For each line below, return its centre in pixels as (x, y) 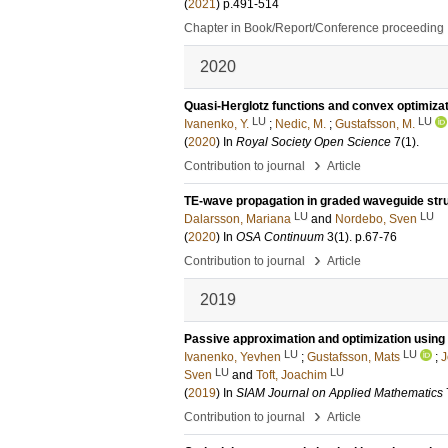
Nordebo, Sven (376, 219)
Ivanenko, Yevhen (232, 357)
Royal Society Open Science (313, 142)
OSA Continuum (280, 237)
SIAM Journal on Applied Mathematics (339, 393)
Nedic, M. (300, 124)
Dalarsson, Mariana (237, 219)
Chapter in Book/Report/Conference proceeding (314, 28)
